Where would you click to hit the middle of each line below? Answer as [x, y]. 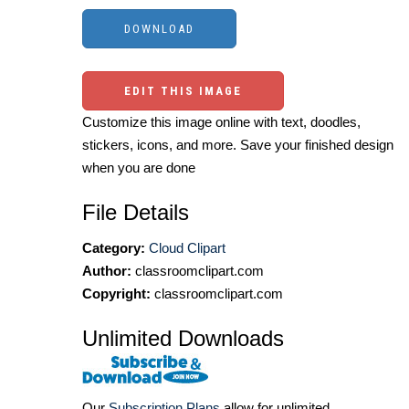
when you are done [139, 168]
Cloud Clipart [187, 248]
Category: [114, 248]
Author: [107, 271]
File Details [136, 213]
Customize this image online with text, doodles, [221, 122]
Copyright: [116, 294]
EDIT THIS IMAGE [183, 91]
